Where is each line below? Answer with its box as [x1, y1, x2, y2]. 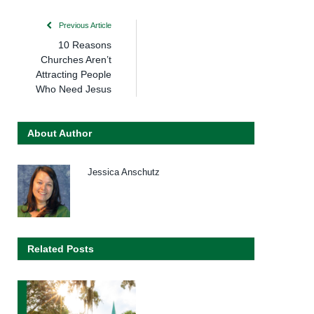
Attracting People [36, 69, 111, 81]
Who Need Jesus [36, 83, 111, 95]
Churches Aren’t [41, 54, 111, 66]
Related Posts [27, 243, 94, 255]
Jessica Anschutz [88, 167, 160, 178]
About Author [27, 128, 92, 139]
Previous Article [57, 21, 111, 30]
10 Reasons [58, 39, 111, 51]
